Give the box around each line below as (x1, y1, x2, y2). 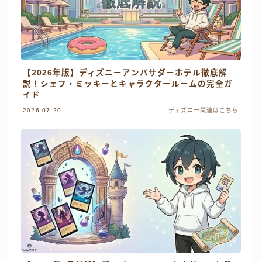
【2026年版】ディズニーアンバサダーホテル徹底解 (23, 68, 227, 77)
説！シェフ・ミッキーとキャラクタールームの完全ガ (23, 79, 233, 88)
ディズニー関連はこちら (168, 106, 239, 113)
